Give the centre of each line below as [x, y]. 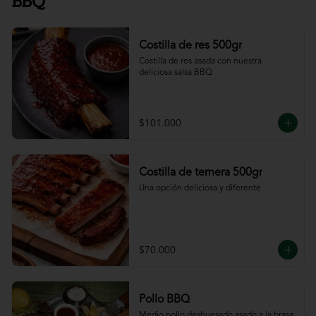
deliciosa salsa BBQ [175, 73]
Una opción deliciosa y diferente [200, 188]
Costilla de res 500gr [190, 46]
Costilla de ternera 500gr [200, 173]
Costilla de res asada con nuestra [200, 61]
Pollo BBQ [164, 300]
